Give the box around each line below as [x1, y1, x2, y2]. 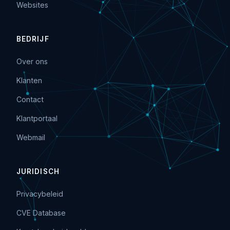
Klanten [16, 76, 42, 85]
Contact [16, 95, 44, 104]
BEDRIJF [16, 35, 49, 43]
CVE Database [16, 208, 66, 217]
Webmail [16, 133, 45, 142]
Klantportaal [16, 114, 57, 123]
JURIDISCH [16, 167, 60, 176]
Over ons [16, 57, 48, 66]
